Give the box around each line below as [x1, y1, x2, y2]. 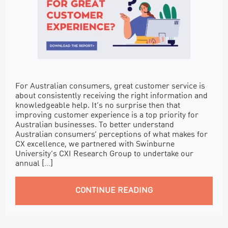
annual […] [15, 159, 53, 168]
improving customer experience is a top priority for [15, 111, 198, 120]
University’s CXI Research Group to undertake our [15, 150, 193, 158]
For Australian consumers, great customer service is [15, 82, 205, 91]
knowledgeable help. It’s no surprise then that [15, 101, 180, 110]
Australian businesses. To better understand [15, 121, 174, 129]
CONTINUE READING [75, 186, 153, 195]
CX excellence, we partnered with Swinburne [15, 140, 175, 149]
